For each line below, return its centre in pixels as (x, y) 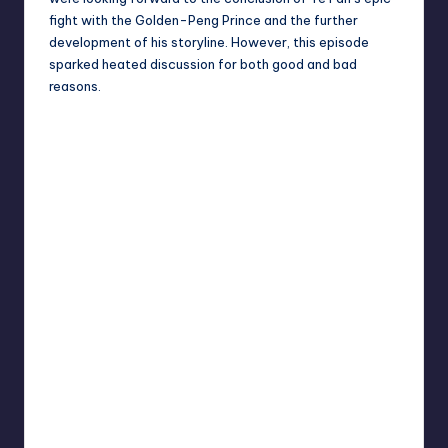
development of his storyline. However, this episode (209, 41)
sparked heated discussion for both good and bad (203, 63)
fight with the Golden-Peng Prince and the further (203, 19)
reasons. (75, 85)
